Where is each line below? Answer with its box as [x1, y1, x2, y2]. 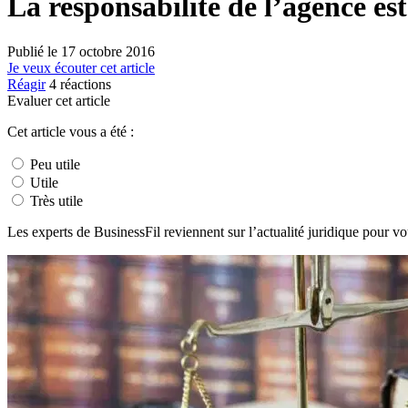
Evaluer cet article [7, 92, 110, 108]
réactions [56, 76, 111, 92]
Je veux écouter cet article [7, 59, 155, 76]
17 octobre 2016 [61, 43, 155, 59]
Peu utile [26, 156, 80, 172]
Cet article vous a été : [7, 123, 134, 139]
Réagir [7, 76, 46, 92]
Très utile [26, 192, 83, 209]
